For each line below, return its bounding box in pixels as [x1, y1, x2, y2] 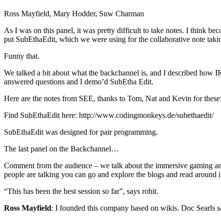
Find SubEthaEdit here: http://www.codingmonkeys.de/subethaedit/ [4, 111, 214, 120]
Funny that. [4, 52, 39, 61]
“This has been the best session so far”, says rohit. [4, 187, 158, 196]
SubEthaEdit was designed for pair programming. [4, 128, 158, 137]
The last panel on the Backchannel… [4, 145, 119, 153]
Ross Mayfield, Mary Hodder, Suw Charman [4, 9, 144, 18]
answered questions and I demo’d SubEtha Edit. [4, 77, 153, 86]
